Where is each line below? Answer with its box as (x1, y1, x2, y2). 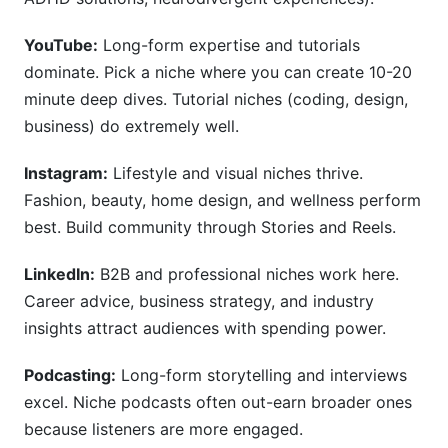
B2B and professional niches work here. (95, 264, 399, 284)
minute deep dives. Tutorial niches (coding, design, (24, 89, 408, 109)
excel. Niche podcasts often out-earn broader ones (24, 392, 412, 412)
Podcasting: (24, 365, 116, 385)
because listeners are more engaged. (24, 419, 303, 439)
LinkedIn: (24, 264, 95, 284)
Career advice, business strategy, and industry (24, 291, 374, 311)
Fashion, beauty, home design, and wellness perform (24, 190, 421, 210)
